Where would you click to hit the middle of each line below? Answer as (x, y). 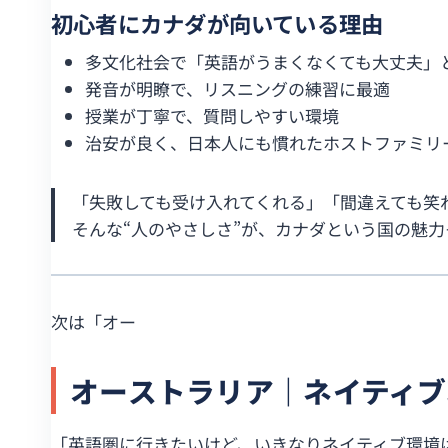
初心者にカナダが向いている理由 (217, 22)
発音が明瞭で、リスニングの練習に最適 (237, 88)
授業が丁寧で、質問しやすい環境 (212, 115)
